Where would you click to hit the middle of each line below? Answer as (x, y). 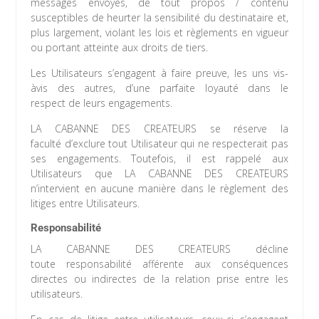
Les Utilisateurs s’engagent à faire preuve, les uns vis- (159, 73)
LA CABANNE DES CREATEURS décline (159, 249)
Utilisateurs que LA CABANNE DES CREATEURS (159, 174)
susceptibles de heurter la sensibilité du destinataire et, (159, 18)
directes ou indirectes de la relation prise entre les (159, 279)
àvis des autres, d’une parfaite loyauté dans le (159, 88)
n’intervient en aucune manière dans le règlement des (159, 189)
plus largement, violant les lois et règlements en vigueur (159, 33)
